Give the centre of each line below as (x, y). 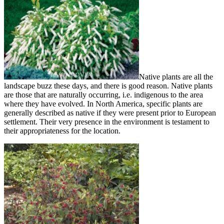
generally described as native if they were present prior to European (110, 113)
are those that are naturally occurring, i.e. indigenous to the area (103, 95)
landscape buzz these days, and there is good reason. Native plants (108, 86)
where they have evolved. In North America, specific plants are (103, 104)
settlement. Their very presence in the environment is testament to (107, 122)
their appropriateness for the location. (62, 131)
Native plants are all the (176, 77)
